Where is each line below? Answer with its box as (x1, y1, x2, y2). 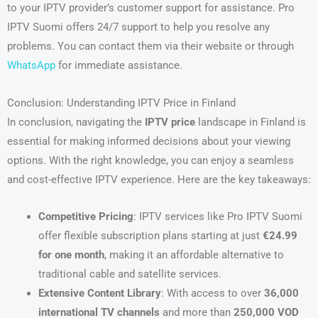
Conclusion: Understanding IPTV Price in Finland (7, 96, 236, 109)
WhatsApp (7, 59, 55, 72)
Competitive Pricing (38, 210, 133, 224)
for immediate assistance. (55, 59, 182, 72)
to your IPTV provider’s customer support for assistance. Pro (7, 1, 295, 15)
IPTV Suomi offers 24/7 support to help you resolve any (7, 21, 270, 34)
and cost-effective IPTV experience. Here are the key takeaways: (7, 172, 311, 186)
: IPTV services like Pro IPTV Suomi (133, 210, 302, 224)
